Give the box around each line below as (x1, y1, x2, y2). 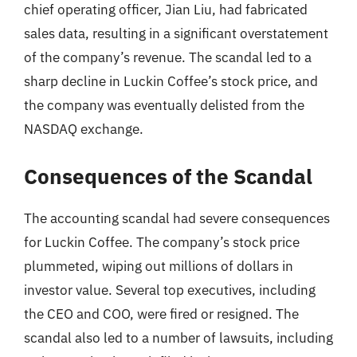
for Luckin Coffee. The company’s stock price (24, 233, 300, 251)
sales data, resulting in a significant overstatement (24, 25, 328, 42)
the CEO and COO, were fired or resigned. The (24, 304, 299, 323)
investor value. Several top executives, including (24, 280, 316, 299)
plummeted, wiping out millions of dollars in (24, 257, 293, 275)
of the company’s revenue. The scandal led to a (24, 49, 312, 66)
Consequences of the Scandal (24, 162, 312, 190)
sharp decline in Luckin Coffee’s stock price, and (24, 73, 318, 90)
